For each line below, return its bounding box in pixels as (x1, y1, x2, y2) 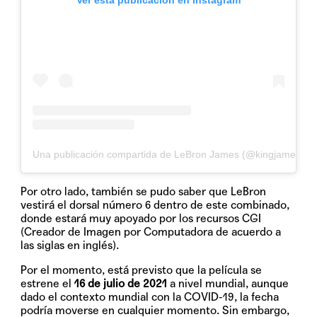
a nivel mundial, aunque (167, 276, 289, 290)
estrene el (21, 276, 72, 290)
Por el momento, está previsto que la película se (21, 263, 263, 277)
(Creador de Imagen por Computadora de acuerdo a (21, 224, 282, 238)
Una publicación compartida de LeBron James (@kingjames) (33, 148, 305, 160)
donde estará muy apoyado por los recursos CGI (21, 211, 262, 225)
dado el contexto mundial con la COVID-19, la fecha (21, 289, 279, 304)
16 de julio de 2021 (71, 276, 168, 290)
